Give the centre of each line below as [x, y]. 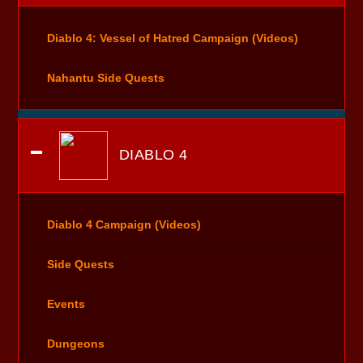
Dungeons [76, 343]
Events [66, 303]
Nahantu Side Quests [106, 77]
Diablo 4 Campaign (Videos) [124, 224]
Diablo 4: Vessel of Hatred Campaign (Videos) [173, 38]
